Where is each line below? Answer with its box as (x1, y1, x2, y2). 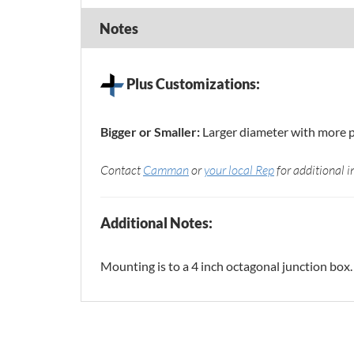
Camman (143, 162, 189, 179)
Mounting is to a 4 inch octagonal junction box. (100, 258, 352, 274)
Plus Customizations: (124, 74, 260, 92)
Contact (100, 162, 143, 179)
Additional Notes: (100, 214, 213, 232)
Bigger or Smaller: (100, 124, 202, 140)
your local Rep (204, 162, 274, 179)
